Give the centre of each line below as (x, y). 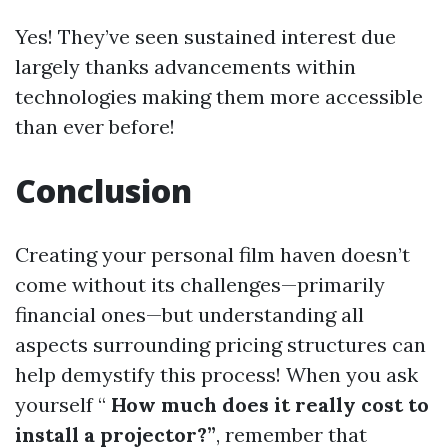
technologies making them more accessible (219, 96)
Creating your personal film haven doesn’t (212, 254)
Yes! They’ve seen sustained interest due (205, 36)
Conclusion (103, 190)
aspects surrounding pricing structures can (220, 344)
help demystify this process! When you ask (216, 374)
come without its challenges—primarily (200, 284)
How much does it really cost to (267, 404)
